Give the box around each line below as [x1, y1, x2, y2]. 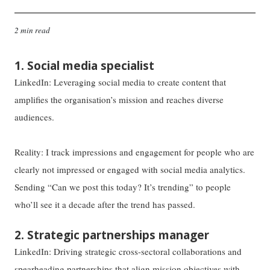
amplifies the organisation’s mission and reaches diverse [14, 93, 224, 105]
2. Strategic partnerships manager [14, 227, 210, 243]
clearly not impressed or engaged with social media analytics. [14, 163, 246, 175]
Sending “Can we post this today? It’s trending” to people [14, 180, 231, 193]
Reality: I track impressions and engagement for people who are [14, 145, 255, 158]
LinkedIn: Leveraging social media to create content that [14, 75, 227, 88]
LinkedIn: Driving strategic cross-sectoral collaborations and [14, 245, 242, 258]
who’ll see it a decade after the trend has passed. [14, 198, 196, 210]
